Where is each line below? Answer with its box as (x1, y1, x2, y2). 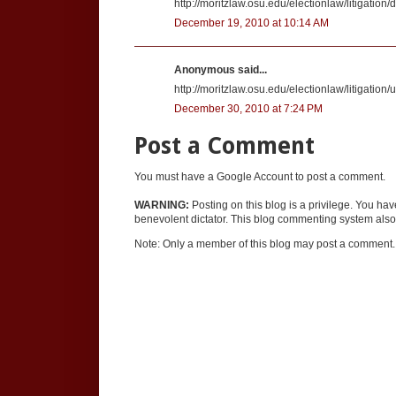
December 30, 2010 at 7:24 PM (174, 102, 323, 115)
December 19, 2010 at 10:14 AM (174, 16, 329, 29)
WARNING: (134, 199, 189, 212)
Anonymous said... (174, 63, 267, 76)
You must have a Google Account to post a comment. (134, 171, 385, 184)
